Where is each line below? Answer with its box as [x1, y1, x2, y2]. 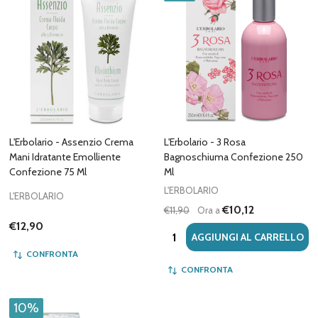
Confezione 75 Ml [9, 165, 87, 178]
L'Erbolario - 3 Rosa [164, 136, 246, 148]
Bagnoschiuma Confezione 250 [164, 150, 303, 163]
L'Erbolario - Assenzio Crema [9, 136, 133, 148]
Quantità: [164, 224, 209, 238]
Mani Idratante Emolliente [9, 150, 121, 163]
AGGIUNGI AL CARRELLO [191, 231, 304, 243]
